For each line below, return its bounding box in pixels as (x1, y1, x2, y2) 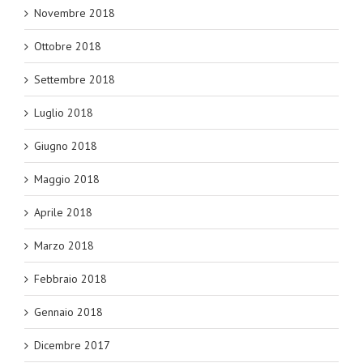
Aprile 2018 (34, 205, 92, 220)
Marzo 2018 (34, 238, 94, 253)
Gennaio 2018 (34, 305, 103, 319)
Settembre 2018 (34, 72, 115, 87)
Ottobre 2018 (34, 39, 101, 53)
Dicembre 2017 (34, 338, 110, 352)
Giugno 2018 (34, 139, 97, 153)
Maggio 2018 (34, 172, 100, 186)
